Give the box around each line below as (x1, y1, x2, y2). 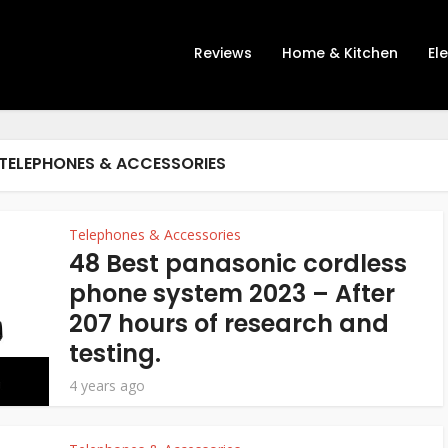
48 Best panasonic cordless (69, 247, 407, 280)
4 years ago (69, 376, 145, 395)
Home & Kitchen (282, 43, 398, 63)
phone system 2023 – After (69, 277, 395, 310)
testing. (69, 337, 161, 370)
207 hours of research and (69, 307, 389, 340)
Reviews (194, 43, 252, 63)
